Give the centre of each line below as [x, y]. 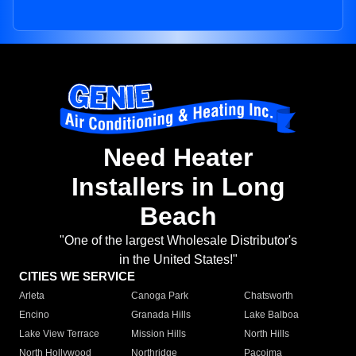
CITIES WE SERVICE [77, 277]
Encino [34, 315]
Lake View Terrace [59, 334]
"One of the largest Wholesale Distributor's [178, 241]
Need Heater [178, 158]
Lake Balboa [271, 315]
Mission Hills [159, 334]
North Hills [266, 334]
